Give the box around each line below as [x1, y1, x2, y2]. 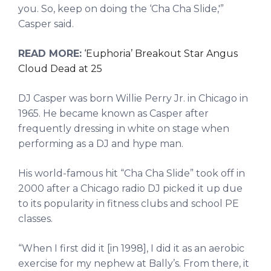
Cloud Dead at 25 [18, 62, 102, 74]
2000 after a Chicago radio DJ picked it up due [18, 182, 243, 194]
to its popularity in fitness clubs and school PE [18, 197, 239, 209]
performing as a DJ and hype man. [18, 137, 183, 149]
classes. [18, 212, 53, 224]
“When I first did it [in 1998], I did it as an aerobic [18, 242, 244, 254]
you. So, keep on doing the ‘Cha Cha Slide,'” [18, 2, 224, 15]
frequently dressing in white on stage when [18, 122, 229, 134]
